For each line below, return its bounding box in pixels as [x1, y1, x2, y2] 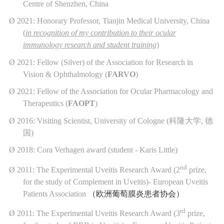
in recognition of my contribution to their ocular [25, 28, 176, 37]
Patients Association [22, 189, 88, 198]
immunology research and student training [22, 40, 156, 49]
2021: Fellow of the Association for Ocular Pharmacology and [16, 87, 213, 96]
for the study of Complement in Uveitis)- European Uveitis [22, 177, 208, 186]
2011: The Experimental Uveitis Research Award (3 [16, 209, 180, 218]
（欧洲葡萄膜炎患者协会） [87, 189, 184, 198]
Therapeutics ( [22, 99, 68, 108]
